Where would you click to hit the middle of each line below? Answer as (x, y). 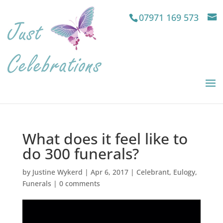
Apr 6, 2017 (109, 172)
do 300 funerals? (80, 154)
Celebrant (153, 172)
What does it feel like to (105, 139)
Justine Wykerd (57, 172)
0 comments (79, 183)
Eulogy (184, 172)
